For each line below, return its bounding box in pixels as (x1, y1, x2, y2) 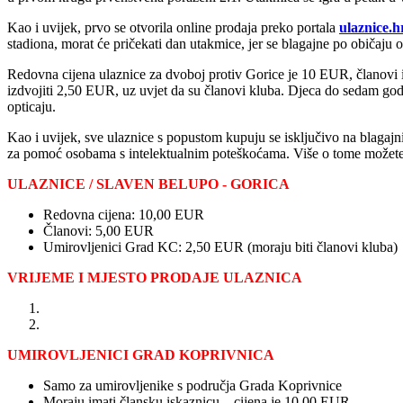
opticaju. (7, 98, 59, 114)
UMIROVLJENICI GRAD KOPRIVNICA (7, 346, 274, 363)
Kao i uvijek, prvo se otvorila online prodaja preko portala (7, 19, 339, 35)
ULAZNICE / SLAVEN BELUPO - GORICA (7, 175, 290, 192)
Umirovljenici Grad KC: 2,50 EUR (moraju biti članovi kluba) (43, 238, 398, 255)
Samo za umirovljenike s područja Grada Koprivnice (43, 377, 342, 393)
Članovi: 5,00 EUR (43, 222, 154, 238)
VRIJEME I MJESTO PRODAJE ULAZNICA (7, 269, 302, 285)
